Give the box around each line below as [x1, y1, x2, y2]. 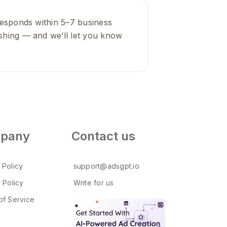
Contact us [71, 129, 136, 143]
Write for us [73, 178, 114, 187]
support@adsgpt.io [73, 162, 139, 170]
